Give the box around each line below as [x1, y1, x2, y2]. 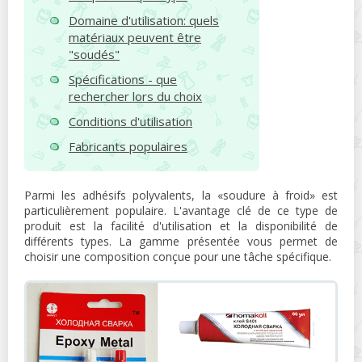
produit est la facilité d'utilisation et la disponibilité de [24, 218, 338, 234]
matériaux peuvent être [69, 29, 201, 45]
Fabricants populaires [69, 138, 187, 154]
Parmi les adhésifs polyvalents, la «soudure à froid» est [24, 187, 338, 203]
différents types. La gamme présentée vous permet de [24, 234, 338, 249]
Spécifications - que [69, 71, 177, 87]
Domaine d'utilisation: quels [69, 12, 219, 28]
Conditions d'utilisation [69, 113, 192, 129]
